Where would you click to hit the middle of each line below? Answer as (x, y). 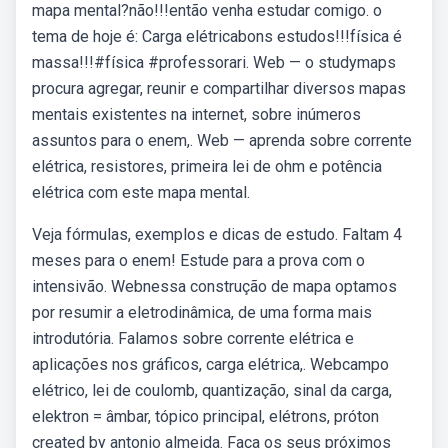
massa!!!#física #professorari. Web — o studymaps (214, 62)
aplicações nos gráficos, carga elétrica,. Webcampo (210, 364)
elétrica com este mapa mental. (141, 192)
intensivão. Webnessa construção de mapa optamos (214, 286)
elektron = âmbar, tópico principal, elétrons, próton (205, 416)
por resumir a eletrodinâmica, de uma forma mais (202, 312)
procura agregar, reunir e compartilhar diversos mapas (219, 88)
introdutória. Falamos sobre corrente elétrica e (193, 338)
